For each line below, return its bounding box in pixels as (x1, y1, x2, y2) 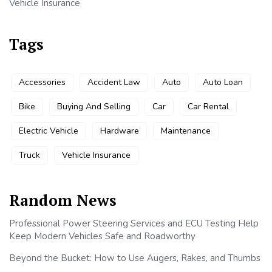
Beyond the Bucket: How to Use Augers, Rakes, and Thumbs (9, 252, 260, 265)
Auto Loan (203, 76, 243, 89)
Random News (9, 190, 117, 211)
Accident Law (87, 76, 140, 89)
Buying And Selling (57, 101, 131, 113)
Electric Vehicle (19, 125, 78, 137)
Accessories (19, 76, 66, 89)
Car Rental (188, 101, 229, 113)
